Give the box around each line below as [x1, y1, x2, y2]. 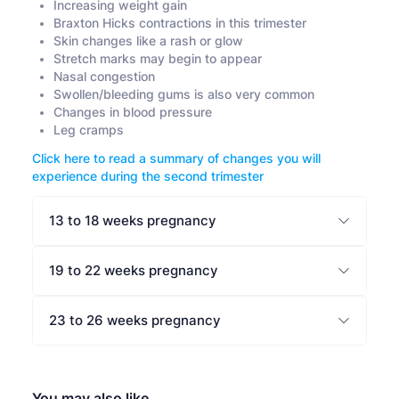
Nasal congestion [53, 69, 155, 85]
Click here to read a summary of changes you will [32, 151, 321, 167]
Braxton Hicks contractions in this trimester [53, 16, 306, 31]
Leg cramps [53, 123, 127, 138]
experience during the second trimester [32, 169, 264, 184]
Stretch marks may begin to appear [53, 52, 262, 67]
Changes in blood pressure [53, 105, 212, 120]
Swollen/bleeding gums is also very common [53, 87, 314, 102]
